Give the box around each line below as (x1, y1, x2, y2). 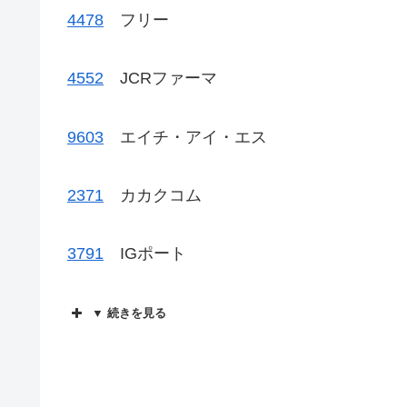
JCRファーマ (104, 69, 217, 88)
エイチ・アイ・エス (104, 127, 267, 146)
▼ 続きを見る (92, 305, 166, 320)
